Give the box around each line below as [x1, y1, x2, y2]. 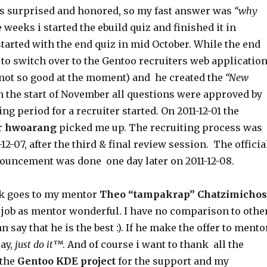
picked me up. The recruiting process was [56, 122, 262, 133]
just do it [14, 238, 53, 250]
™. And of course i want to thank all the [52, 238, 244, 250]
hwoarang [4, 122, 57, 133]
